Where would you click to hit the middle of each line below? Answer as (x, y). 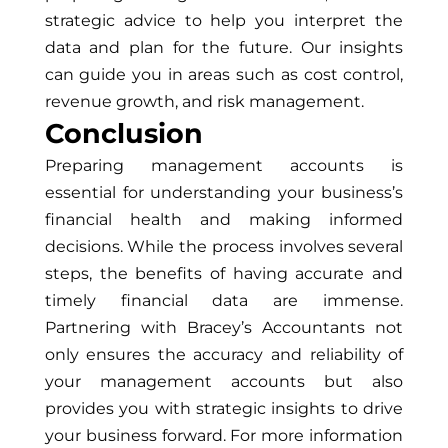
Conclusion (123, 133)
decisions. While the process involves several (224, 246)
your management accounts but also (224, 381)
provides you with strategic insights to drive (224, 408)
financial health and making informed (224, 219)
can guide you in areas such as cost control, (224, 74)
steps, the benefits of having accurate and (224, 273)
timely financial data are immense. (224, 300)
